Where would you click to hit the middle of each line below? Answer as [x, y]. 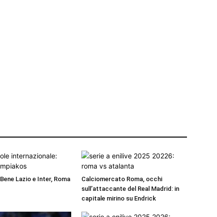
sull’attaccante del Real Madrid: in [130, 189]
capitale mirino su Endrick [119, 199]
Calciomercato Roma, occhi [122, 179]
